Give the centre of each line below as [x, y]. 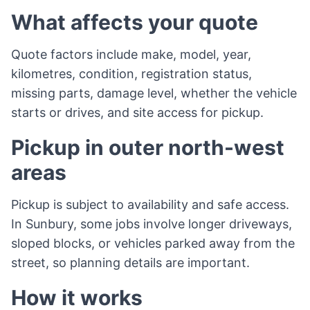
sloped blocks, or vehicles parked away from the [153, 243]
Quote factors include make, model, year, [131, 54]
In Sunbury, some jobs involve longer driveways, [152, 224]
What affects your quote [135, 22]
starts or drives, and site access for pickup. [137, 112]
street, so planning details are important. [130, 263]
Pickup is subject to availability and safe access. [150, 204]
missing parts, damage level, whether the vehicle [154, 93]
